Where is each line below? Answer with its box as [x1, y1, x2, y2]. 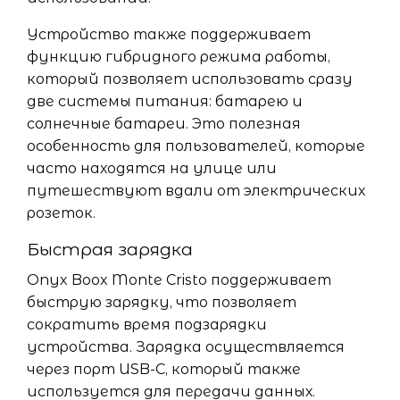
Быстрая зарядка [27, 239, 193, 260]
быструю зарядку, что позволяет [27, 294, 296, 311]
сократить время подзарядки [27, 316, 267, 333]
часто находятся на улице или [27, 160, 277, 177]
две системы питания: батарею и [27, 93, 303, 110]
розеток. [27, 204, 96, 221]
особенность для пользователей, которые [27, 137, 365, 154]
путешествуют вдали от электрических [27, 182, 365, 199]
